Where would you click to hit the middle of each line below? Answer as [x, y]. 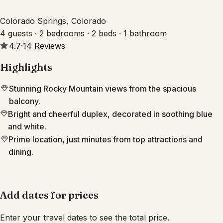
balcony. [24, 101]
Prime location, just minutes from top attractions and [106, 140]
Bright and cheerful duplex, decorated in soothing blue [110, 114]
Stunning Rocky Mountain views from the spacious [102, 89]
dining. [21, 152]
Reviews [50, 46]
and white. [27, 127]
